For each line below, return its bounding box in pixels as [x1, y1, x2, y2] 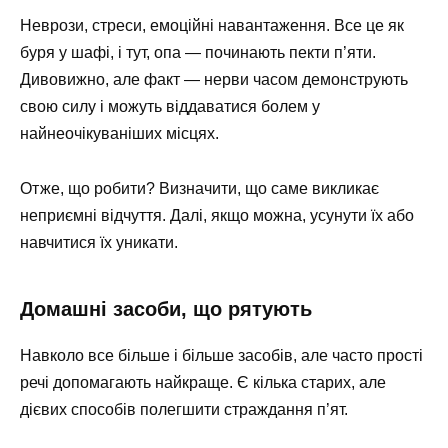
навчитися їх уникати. [20, 233, 178, 251]
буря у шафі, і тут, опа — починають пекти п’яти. [20, 44, 376, 62]
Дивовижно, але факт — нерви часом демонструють [20, 71, 408, 89]
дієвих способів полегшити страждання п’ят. [20, 400, 348, 418]
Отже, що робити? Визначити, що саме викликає [20, 179, 379, 197]
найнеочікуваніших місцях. [20, 125, 219, 143]
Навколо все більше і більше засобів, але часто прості [20, 346, 423, 364]
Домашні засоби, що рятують [20, 297, 312, 320]
